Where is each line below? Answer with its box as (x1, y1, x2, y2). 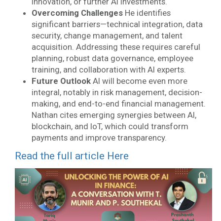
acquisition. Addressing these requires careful (31, 42, 200, 52)
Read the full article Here (15, 150, 129, 162)
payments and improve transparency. (31, 133, 167, 143)
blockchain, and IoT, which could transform (31, 121, 188, 131)
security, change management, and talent (31, 31, 183, 40)
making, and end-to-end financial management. (31, 99, 206, 109)
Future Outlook (31, 76, 91, 86)
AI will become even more (90, 76, 187, 86)
